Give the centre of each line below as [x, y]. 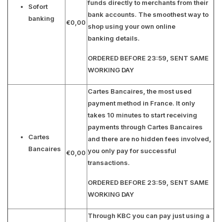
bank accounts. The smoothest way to [148, 14]
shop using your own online [132, 26]
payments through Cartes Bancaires [145, 127]
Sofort [38, 6]
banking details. [114, 38]
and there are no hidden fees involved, [149, 139]
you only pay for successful [132, 151]
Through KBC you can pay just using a [149, 216]
